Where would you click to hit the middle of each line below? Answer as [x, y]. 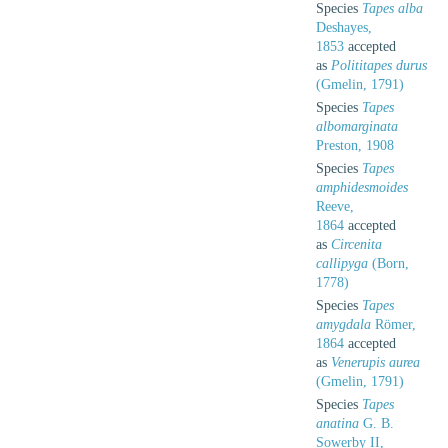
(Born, [388, 263]
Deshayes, [344, 27]
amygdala [343, 324]
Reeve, [335, 206]
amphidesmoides [362, 187]
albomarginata [357, 126]
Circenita [356, 244]
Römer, [393, 324]
